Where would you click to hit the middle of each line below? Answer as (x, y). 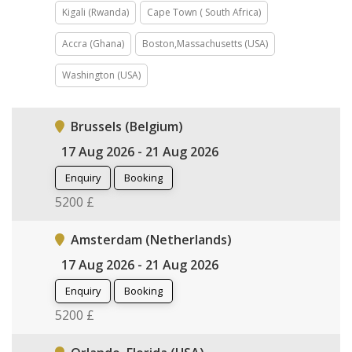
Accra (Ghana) (93, 43)
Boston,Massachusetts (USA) (205, 43)
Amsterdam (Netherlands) (151, 239)
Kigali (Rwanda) (95, 12)
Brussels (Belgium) (127, 126)
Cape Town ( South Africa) (204, 12)
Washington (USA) (101, 75)
